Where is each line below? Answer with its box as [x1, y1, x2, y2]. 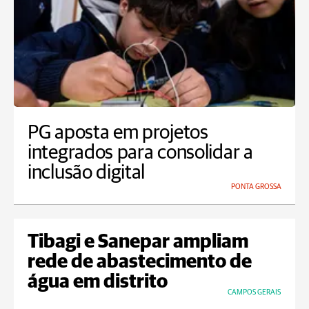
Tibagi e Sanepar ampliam [28, 232, 248, 252]
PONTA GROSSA [231, 183, 281, 191]
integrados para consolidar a [28, 143, 253, 163]
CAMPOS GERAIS [228, 288, 281, 297]
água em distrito [28, 272, 168, 292]
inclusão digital [28, 163, 146, 183]
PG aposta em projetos [28, 123, 208, 143]
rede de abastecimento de [28, 252, 252, 272]
